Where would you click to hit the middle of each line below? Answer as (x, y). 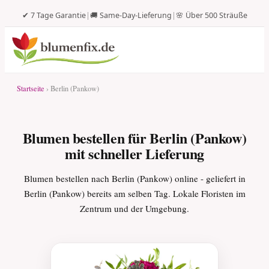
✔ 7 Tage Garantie (54, 15)
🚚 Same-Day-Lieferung (131, 15)
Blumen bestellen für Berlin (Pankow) (134, 138)
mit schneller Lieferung (134, 153)
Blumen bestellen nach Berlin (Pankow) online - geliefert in (134, 178)
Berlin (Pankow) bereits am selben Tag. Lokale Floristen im (134, 193)
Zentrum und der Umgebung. (134, 208)
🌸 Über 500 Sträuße (211, 15)
